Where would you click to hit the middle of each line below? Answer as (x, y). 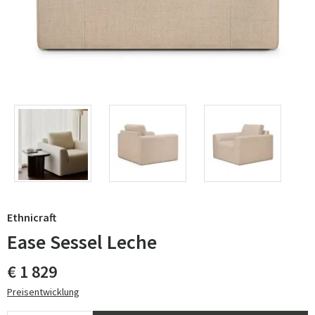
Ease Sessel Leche (82, 242)
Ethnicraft (32, 217)
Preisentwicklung (43, 292)
